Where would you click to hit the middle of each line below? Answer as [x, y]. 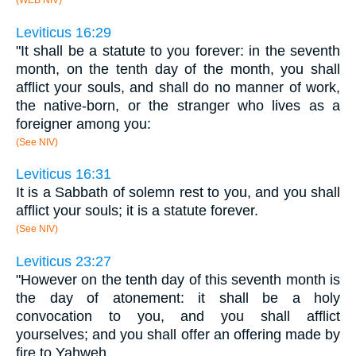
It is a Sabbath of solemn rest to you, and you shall [178, 193]
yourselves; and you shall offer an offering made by [178, 335]
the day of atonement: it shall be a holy [178, 298]
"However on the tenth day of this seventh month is [178, 280]
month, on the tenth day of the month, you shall [178, 69]
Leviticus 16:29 [64, 32]
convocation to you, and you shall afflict [178, 316]
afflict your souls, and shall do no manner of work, [178, 87]
